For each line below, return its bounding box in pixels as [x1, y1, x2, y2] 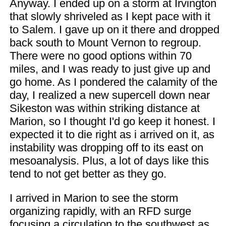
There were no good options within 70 [9, 49, 192, 62]
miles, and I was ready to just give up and [9, 63, 210, 75]
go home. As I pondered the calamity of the [9, 76, 217, 88]
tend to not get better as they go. [9, 167, 166, 180]
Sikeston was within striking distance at [9, 102, 200, 115]
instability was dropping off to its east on [9, 141, 203, 154]
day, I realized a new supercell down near [9, 89, 210, 101]
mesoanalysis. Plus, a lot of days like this [9, 154, 209, 167]
